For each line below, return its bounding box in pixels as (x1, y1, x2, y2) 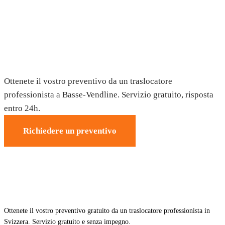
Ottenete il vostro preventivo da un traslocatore (4, 76, 172, 86)
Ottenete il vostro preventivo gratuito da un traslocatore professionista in (4, 206, 210, 214)
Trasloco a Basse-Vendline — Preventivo (4, 40, 212, 54)
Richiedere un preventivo (23, 126, 117, 136)
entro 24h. (4, 103, 40, 113)
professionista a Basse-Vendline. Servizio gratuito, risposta (4, 89, 213, 99)
